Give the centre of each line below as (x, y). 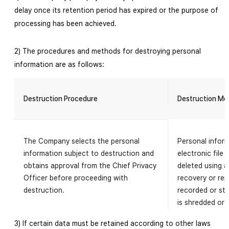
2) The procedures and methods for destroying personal (108, 51)
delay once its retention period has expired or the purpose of (116, 10)
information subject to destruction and (89, 153)
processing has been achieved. (65, 24)
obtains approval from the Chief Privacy (90, 166)
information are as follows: (59, 64)
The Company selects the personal (82, 141)
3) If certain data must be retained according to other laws (112, 223)
